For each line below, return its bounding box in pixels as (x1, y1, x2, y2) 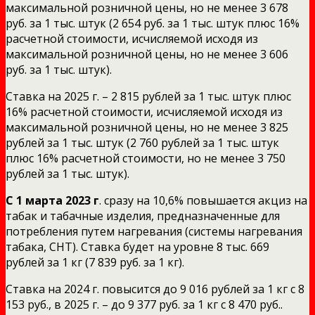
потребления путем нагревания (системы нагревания (6, 223, 302, 239)
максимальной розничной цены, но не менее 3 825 (6, 119, 288, 135)
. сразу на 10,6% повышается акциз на (99, 192, 307, 208)
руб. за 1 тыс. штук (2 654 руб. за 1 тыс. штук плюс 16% (6, 15, 300, 31)
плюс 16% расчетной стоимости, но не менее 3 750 (6, 150, 285, 166)
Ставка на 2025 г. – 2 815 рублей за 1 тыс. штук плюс (6, 88, 291, 104)
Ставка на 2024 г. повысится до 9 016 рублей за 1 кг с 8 (6, 281, 304, 297)
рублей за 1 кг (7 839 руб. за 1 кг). (6, 254, 184, 270)
